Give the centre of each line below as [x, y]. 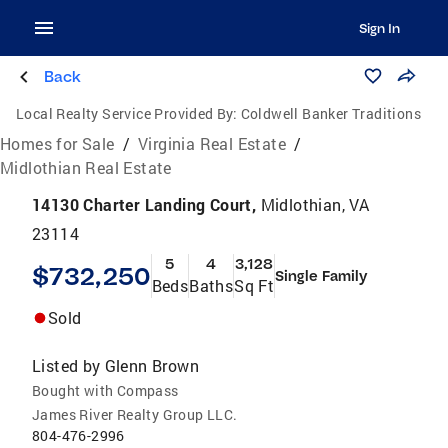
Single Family [321, 276]
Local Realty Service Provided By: [127, 113]
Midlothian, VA [315, 204]
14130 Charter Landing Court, [146, 204]
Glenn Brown [152, 365]
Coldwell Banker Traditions [331, 113]
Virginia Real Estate [212, 143]
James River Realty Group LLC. [135, 414]
